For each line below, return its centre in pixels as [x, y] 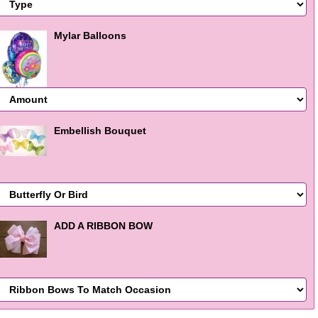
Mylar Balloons [90, 35]
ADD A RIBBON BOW [103, 226]
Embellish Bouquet [100, 131]
